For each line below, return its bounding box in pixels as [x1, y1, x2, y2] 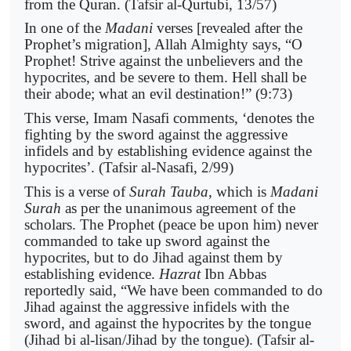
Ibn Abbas [201, 265, 266, 282]
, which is [208, 183, 270, 200]
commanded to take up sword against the [24, 232, 270, 249]
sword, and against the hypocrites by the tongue [24, 314, 311, 331]
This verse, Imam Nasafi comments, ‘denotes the [24, 110, 314, 127]
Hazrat [159, 265, 201, 282]
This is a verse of [24, 183, 129, 200]
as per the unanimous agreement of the [61, 199, 295, 216]
